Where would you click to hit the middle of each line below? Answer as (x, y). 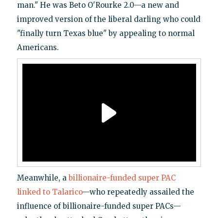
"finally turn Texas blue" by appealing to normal (106, 34)
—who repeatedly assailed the (138, 192)
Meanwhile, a (43, 178)
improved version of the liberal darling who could (109, 19)
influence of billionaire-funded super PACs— (99, 206)
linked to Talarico (49, 192)
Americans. (38, 48)
